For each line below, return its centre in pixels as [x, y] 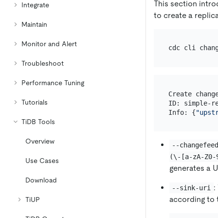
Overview [40, 141]
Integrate [35, 5]
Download [41, 180]
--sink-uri [191, 188]
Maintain [34, 24]
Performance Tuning [53, 83]
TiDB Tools [38, 122]
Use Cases [42, 161]
